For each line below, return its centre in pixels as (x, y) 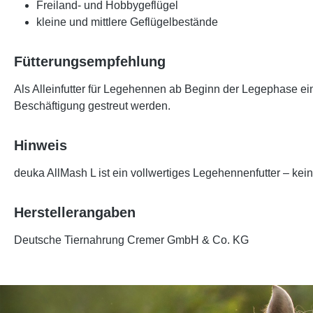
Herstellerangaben (75, 213)
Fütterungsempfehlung (90, 62)
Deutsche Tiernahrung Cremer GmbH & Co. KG (131, 240)
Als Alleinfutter (50, 89)
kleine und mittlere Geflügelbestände (127, 22)
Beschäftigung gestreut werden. (92, 106)
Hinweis (41, 146)
